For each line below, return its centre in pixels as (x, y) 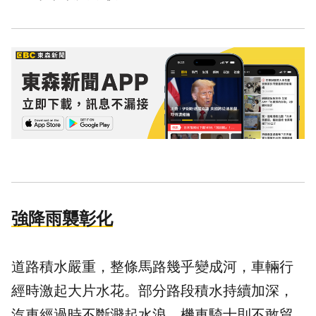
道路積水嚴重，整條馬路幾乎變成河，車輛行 (152, 267)
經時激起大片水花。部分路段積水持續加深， (152, 291)
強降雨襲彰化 (62, 219)
